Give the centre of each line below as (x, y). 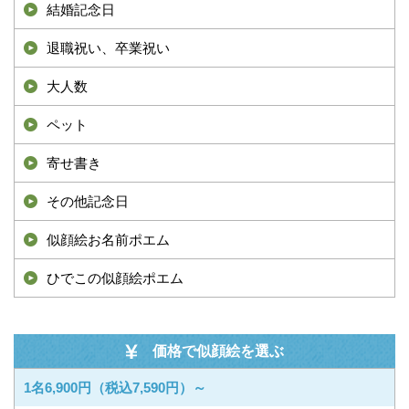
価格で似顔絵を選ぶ (218, 351)
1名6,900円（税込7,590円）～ (115, 388)
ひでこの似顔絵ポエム (115, 278)
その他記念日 (88, 201)
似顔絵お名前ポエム (108, 240)
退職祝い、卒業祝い (108, 48)
